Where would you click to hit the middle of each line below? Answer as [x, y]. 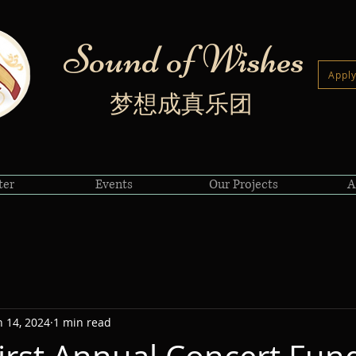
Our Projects [244, 184]
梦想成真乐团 [184, 105]
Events [114, 184]
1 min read [82, 322]
